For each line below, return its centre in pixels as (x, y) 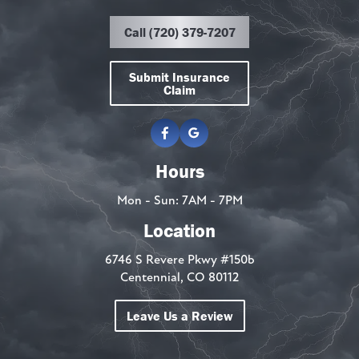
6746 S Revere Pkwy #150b (179, 260)
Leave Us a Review (179, 315)
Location (179, 230)
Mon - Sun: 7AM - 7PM (179, 201)
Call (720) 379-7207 (179, 32)
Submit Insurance (179, 77)
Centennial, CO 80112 (179, 278)
